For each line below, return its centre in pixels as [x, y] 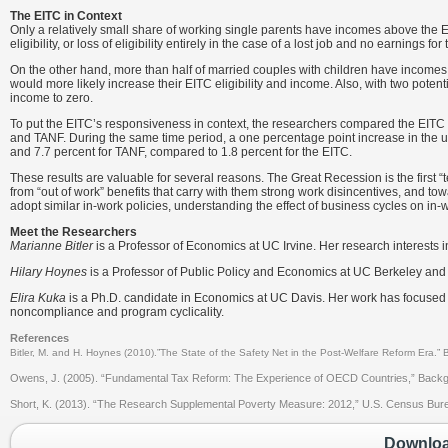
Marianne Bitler [51, 246]
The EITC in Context [66, 16]
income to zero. [51, 98]
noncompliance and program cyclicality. [117, 312]
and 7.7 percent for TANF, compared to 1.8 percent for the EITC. [181, 152]
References [39, 338]
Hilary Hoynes [48, 272]
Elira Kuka [38, 298]
